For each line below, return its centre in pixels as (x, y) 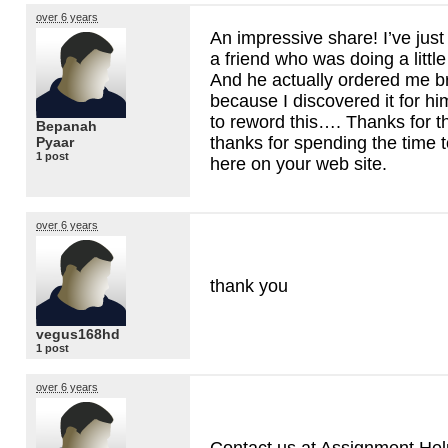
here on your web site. (298, 163)
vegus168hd (78, 334)
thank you (249, 285)
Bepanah (66, 126)
